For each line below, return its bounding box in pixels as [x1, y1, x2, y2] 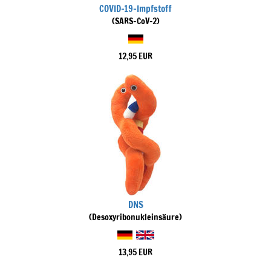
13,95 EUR [119, 246, 152, 258]
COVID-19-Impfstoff [99, 2, 172, 15]
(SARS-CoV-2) [111, 15, 160, 27]
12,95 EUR [119, 50, 152, 62]
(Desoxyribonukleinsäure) [89, 211, 182, 223]
